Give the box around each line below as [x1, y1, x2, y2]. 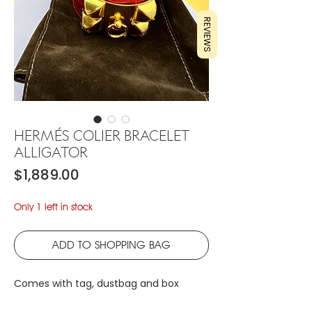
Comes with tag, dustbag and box [14, 276, 179, 290]
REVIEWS [201, 16, 213, 52]
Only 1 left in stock [14, 201, 93, 212]
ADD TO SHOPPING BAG [52, 237, 171, 251]
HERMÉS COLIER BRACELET [14, 127, 189, 143]
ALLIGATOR [14, 143, 88, 160]
